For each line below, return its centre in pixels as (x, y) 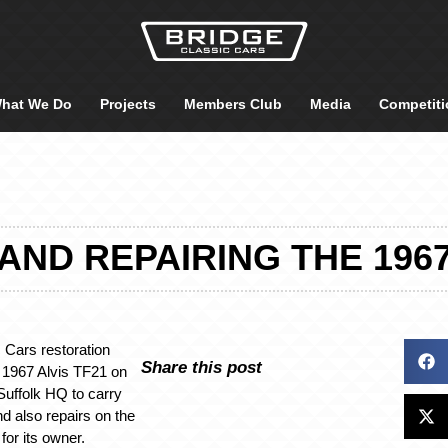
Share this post (201, 366)
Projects (128, 104)
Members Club (233, 104)
